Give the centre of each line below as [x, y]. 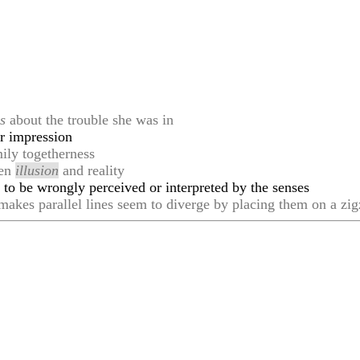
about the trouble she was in [90, 120]
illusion [37, 170]
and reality [92, 170]
